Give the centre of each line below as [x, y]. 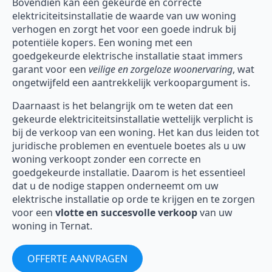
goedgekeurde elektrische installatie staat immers [127, 56]
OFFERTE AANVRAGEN [77, 259]
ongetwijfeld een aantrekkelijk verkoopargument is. [131, 83]
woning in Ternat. [52, 226]
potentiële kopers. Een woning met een [102, 43]
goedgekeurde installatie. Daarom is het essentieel [129, 173]
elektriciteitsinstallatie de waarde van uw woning [124, 16]
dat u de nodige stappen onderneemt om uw [115, 186]
